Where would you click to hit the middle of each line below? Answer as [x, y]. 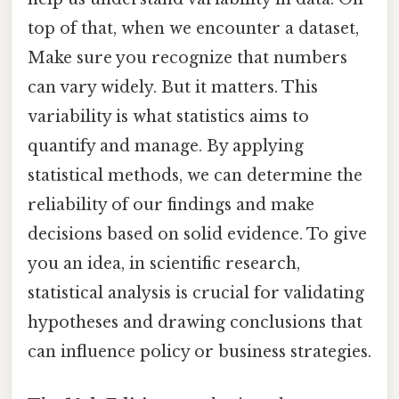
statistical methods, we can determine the [195, 176]
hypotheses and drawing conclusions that [195, 323]
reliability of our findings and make [171, 205]
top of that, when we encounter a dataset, [193, 29]
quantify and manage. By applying [166, 147]
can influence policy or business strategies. [199, 352]
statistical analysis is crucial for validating [196, 293]
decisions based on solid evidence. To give [197, 235]
